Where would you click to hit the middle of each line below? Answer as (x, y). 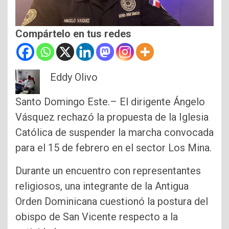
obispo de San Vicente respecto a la (97, 217)
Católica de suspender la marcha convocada (114, 133)
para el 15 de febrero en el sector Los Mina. (113, 148)
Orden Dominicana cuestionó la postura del (112, 202)
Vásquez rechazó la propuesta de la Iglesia (112, 117)
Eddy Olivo (74, 77)
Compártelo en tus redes (73, 34)
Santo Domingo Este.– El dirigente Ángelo (110, 102)
